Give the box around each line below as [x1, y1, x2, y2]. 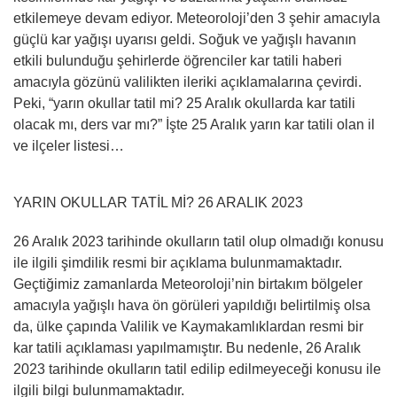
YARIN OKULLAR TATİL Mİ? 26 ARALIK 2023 [13, 194, 303, 210]
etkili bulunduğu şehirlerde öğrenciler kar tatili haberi [13, 52, 342, 68]
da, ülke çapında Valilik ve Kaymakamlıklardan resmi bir [13, 318, 363, 334]
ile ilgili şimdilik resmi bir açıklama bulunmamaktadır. [13, 254, 342, 270]
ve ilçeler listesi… [13, 137, 124, 153]
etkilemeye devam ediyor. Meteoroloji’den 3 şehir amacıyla [13, 10, 380, 26]
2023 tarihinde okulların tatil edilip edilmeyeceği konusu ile [13, 361, 381, 377]
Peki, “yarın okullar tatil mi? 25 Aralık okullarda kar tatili [13, 95, 355, 111]
